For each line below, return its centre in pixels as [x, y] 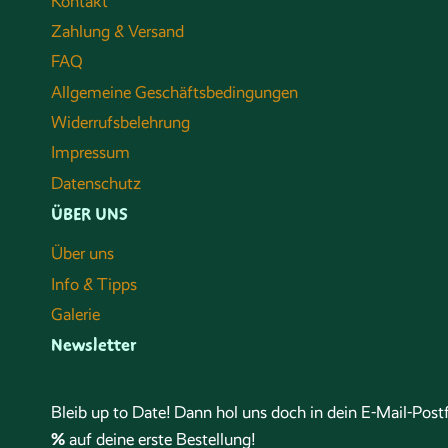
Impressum [90, 153]
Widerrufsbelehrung [120, 123]
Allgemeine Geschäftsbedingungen [174, 92]
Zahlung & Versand [117, 31]
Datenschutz [96, 183]
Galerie [75, 314]
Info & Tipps [94, 284]
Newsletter [93, 344]
